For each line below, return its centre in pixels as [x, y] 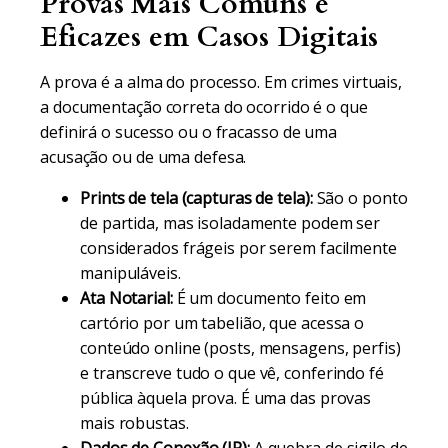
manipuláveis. [130, 273]
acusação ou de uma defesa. [143, 157]
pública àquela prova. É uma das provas [226, 398]
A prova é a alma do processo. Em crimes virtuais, [221, 82]
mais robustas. [134, 423]
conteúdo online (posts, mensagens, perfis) [240, 348]
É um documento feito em [269, 298]
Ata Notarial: [126, 298]
